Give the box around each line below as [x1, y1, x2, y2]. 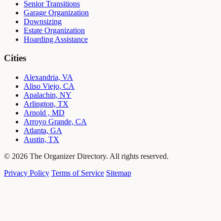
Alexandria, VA [24, 73, 73, 82]
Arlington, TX [24, 100, 69, 109]
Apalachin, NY [24, 91, 72, 100]
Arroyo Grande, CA [24, 117, 87, 126]
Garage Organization [24, 8, 89, 17]
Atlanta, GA [24, 126, 62, 135]
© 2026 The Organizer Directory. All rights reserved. [4, 152, 169, 161]
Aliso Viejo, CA [24, 82, 74, 91]
